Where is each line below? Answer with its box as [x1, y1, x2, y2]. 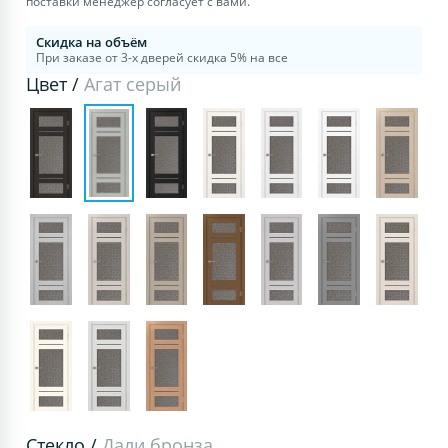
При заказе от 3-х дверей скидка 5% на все [36, 48, 289, 66]
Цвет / [26, 71, 85, 96]
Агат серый [84, 71, 182, 96]
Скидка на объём [36, 32, 148, 51]
